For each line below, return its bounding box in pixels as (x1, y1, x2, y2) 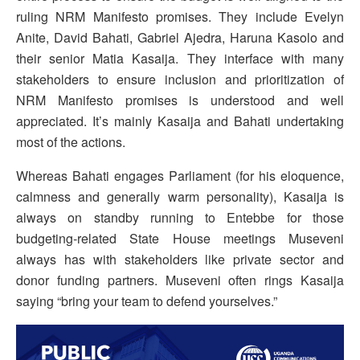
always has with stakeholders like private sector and (16, 249, 344, 268)
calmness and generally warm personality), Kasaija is (16, 186, 344, 206)
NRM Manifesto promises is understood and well (16, 90, 344, 109)
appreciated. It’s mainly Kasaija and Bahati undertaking (16, 111, 344, 130)
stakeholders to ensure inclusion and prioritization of (16, 69, 344, 88)
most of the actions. (16, 132, 125, 151)
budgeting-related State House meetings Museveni (16, 228, 344, 247)
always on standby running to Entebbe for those (16, 207, 344, 227)
